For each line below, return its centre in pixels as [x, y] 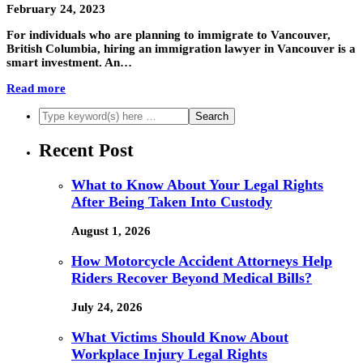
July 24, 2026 [107, 307]
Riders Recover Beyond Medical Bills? [192, 278]
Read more [36, 89]
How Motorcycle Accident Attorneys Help [202, 261]
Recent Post [86, 150]
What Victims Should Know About [180, 337]
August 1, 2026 [111, 231]
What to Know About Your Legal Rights [197, 184]
